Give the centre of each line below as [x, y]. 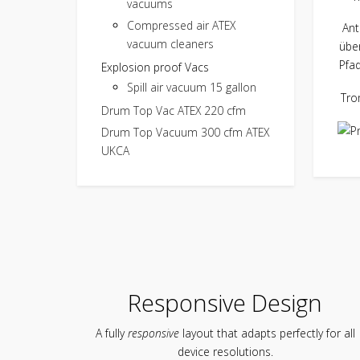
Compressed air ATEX [181, 25]
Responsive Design [225, 302]
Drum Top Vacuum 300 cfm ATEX [185, 132]
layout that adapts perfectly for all [267, 333]
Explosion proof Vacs [155, 67]
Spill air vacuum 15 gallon [192, 87]
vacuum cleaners [170, 43]
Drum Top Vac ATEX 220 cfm [174, 110]
